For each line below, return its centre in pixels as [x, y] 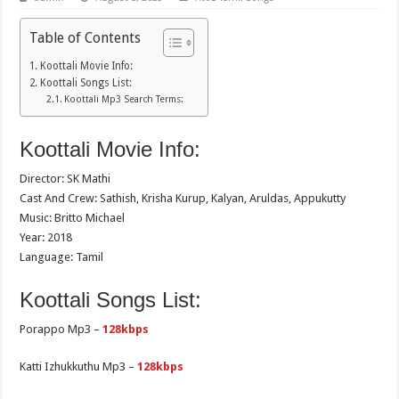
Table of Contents [85, 37]
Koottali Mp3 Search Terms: [123, 100]
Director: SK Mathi [65, 179]
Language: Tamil [62, 257]
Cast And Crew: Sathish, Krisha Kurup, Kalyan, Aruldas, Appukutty [183, 199]
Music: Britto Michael [73, 218]
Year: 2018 [46, 238]
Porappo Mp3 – [61, 330]
